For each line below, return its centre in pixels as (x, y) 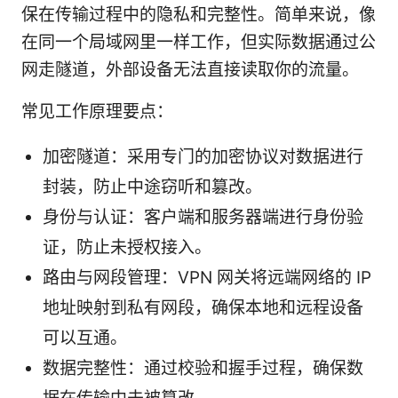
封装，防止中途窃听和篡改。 (152, 187)
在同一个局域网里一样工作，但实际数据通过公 (199, 42)
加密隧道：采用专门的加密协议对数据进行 (203, 156)
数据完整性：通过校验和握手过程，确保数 (203, 368)
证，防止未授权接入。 (127, 247)
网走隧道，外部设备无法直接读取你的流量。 (190, 69)
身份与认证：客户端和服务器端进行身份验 (203, 217)
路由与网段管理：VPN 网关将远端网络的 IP (207, 277)
